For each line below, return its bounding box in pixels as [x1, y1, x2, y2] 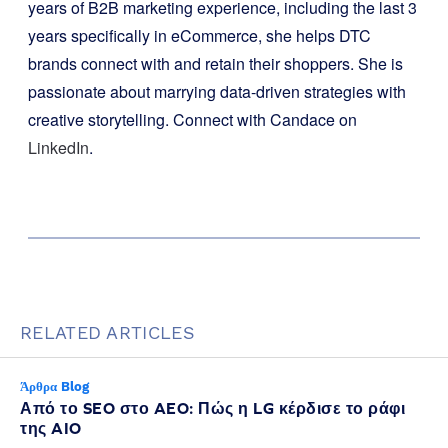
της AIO [20, 419, 82, 437]
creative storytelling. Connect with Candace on [28, 108, 357, 131]
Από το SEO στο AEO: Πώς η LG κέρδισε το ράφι [20, 399, 405, 417]
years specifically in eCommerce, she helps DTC [28, 24, 371, 47]
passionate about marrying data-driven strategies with [28, 80, 406, 103]
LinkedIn [28, 136, 89, 159]
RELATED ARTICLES [20, 322, 195, 343]
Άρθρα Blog [20, 379, 89, 394]
